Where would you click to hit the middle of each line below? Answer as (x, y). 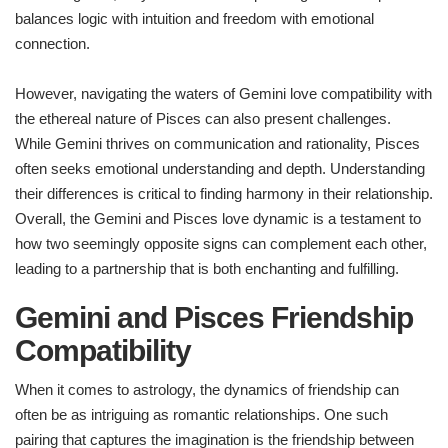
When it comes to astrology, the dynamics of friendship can (207, 390)
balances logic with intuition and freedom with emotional (194, 19)
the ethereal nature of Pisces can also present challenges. (203, 119)
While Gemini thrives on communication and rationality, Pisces (217, 144)
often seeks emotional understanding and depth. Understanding (220, 169)
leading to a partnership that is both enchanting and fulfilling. (207, 269)
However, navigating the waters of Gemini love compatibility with (223, 94)
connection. (52, 44)
